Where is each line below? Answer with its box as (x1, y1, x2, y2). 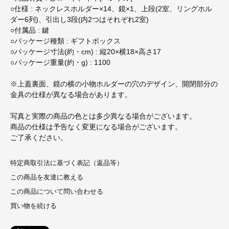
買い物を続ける (10, 202, 57, 210)
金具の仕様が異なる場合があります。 (10, 90, 132, 99)
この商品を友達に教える (10, 173, 83, 181)
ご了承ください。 (10, 133, 67, 142)
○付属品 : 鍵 (10, 26, 49, 34)
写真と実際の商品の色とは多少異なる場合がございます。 (10, 111, 196, 120)
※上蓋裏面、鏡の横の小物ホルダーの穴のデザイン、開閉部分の (10, 79, 218, 88)
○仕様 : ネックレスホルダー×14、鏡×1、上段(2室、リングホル (10, 4, 212, 13)
